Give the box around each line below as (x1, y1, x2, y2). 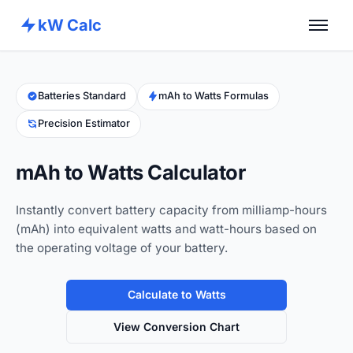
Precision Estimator (37, 117, 130, 130)
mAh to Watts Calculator (16, 159, 246, 184)
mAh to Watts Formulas (158, 90, 269, 102)
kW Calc (38, 16, 102, 35)
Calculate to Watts (127, 288, 226, 302)
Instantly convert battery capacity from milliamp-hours (16, 202, 327, 217)
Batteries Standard (37, 90, 126, 102)
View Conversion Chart (113, 319, 240, 333)
